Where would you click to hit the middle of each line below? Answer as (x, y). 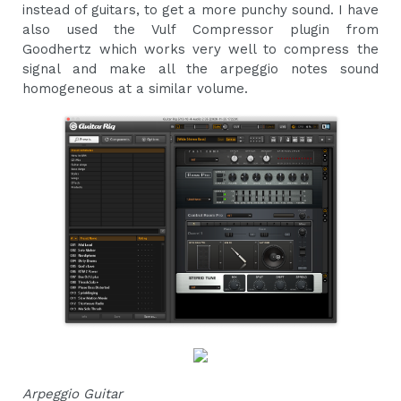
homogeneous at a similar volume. (136, 89)
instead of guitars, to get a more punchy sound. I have (200, 10)
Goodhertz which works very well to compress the (200, 50)
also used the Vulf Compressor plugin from (200, 30)
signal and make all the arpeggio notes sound (200, 69)
